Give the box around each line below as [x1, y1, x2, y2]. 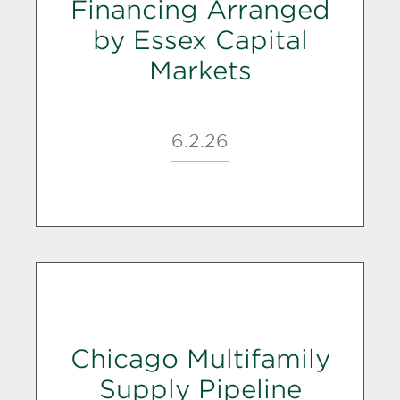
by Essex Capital [92, 24, 308, 55]
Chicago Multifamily [70, 343, 330, 374]
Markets [148, 54, 252, 86]
